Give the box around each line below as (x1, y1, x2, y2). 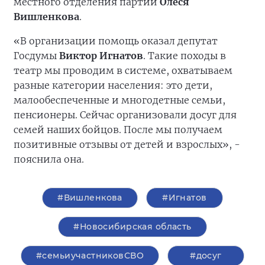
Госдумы (14, 50, 59, 62)
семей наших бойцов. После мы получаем (14, 124, 222, 135)
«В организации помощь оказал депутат (14, 35, 218, 47)
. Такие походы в (143, 50, 226, 62)
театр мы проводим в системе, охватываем (14, 64, 232, 76)
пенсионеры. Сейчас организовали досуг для (14, 109, 237, 121)
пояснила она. (14, 153, 84, 165)
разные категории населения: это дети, (14, 79, 212, 91)
